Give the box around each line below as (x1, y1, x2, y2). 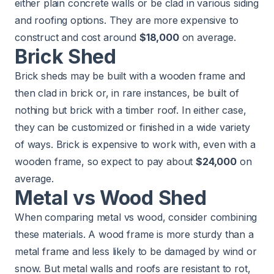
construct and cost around (15, 31, 139, 43)
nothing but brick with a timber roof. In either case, (15, 103, 246, 116)
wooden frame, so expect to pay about (15, 155, 196, 168)
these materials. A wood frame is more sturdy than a (15, 228, 254, 240)
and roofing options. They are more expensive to (15, 13, 239, 26)
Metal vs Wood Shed (15, 185, 207, 210)
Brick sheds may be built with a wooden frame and (15, 69, 246, 82)
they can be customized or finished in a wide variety (15, 120, 250, 133)
